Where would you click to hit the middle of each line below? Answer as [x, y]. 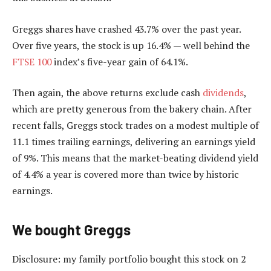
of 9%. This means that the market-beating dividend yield [135, 158]
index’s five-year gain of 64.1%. [120, 61]
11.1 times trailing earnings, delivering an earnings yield [134, 142]
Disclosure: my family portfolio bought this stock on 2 [129, 259]
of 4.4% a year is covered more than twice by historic [126, 175]
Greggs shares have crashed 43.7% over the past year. [126, 29]
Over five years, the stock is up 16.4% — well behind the [131, 45]
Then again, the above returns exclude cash [107, 93]
